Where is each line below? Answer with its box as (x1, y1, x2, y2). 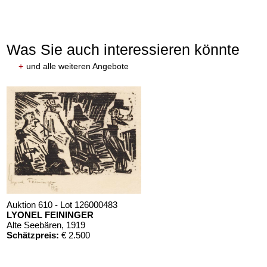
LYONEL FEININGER (7, 210, 94, 221)
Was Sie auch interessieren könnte (7, 41, 240, 58)
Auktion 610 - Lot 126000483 (7, 200, 118, 210)
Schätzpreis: (7, 230, 60, 241)
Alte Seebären (7, 220, 62, 231)
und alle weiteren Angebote (26, 61, 129, 72)
